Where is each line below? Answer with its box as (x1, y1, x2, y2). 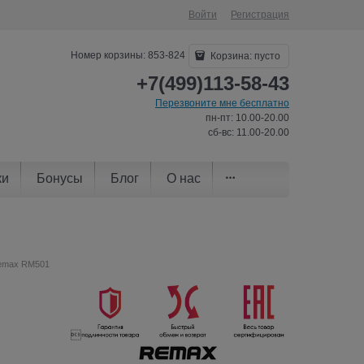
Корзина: (208, 50, 254, 62)
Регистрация (231, 9, 289, 20)
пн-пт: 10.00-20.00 (206, 112, 289, 123)
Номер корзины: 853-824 (71, 50, 186, 62)
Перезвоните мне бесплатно (155, 97, 289, 109)
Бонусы (37, 171, 83, 185)
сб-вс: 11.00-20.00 (208, 127, 289, 138)
